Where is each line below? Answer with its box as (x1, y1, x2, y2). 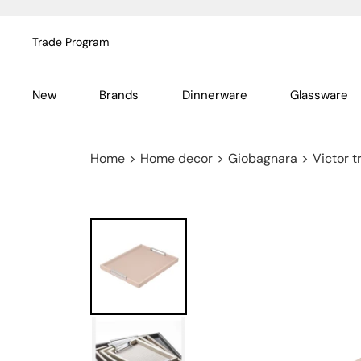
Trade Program (32, 35, 109, 49)
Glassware (289, 87, 348, 103)
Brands (99, 87, 139, 103)
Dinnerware (181, 87, 247, 103)
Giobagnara (228, 150, 297, 167)
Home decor (140, 150, 213, 167)
